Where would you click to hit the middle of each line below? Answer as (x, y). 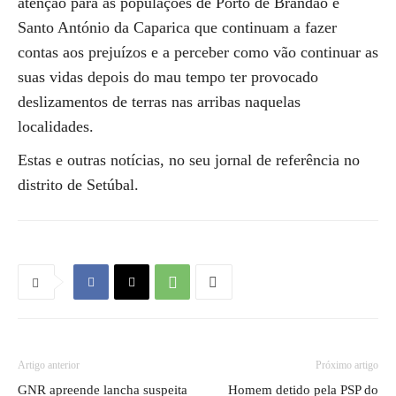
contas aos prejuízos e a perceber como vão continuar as (198, 52)
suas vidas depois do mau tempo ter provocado (168, 77)
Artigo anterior (49, 365)
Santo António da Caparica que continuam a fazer (177, 27)
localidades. (56, 126)
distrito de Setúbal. (78, 185)
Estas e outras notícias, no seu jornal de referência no (189, 160)
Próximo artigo (347, 365)
